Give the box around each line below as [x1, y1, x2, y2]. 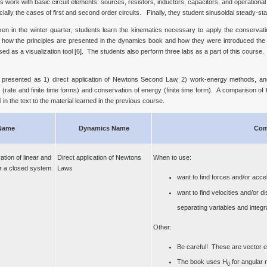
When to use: [153, 154, 191, 161]
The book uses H [177, 258, 227, 265]
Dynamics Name [78, 125, 129, 132]
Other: [153, 223, 172, 231]
